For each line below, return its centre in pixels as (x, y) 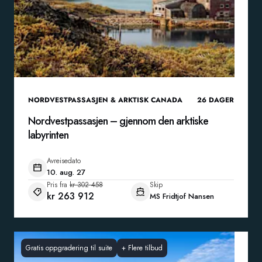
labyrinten (48, 135)
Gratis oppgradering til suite (69, 248)
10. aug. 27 (66, 172)
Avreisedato (64, 161)
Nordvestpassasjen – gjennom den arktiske (118, 121)
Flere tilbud (145, 248)
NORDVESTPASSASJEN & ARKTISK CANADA (105, 100)
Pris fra (57, 185)
